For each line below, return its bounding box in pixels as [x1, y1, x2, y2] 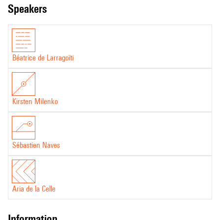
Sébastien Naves [12, 140, 60, 150]
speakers [14, 2, 47, 15]
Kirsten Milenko [12, 97, 58, 106]
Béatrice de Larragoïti [12, 53, 74, 62]
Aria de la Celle [12, 184, 55, 193]
